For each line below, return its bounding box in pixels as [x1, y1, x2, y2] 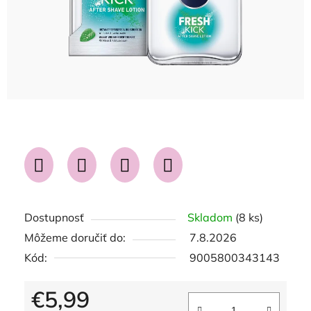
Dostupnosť [24, 210, 84, 224]
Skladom [187, 210, 235, 224]
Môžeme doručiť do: [24, 230, 126, 244]
